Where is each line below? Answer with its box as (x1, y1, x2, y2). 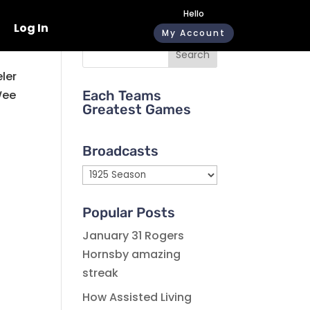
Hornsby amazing (82, 246, 181, 262)
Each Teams (82, 87, 162, 104)
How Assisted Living (82, 289, 192, 305)
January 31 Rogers (82, 228, 185, 244)
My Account (162, 27, 226, 39)
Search (175, 47, 210, 62)
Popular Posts (82, 204, 176, 221)
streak (82, 265, 119, 281)
